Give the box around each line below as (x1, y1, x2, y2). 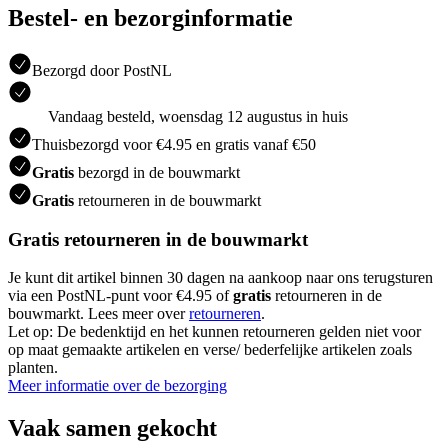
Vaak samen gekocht (8, 415, 217, 442)
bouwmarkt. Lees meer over (8, 305, 189, 323)
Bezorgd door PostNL (32, 61, 172, 79)
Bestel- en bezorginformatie (8, 5, 293, 32)
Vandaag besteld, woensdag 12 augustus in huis (48, 107, 348, 125)
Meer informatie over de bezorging (8, 377, 227, 395)
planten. (8, 359, 58, 377)
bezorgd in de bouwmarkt (74, 163, 240, 181)
